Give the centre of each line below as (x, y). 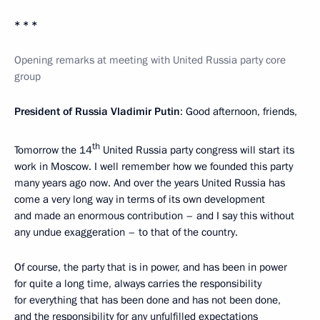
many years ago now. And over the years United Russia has (150, 183)
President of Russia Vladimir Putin (97, 112)
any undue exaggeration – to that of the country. (126, 232)
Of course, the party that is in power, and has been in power (151, 267)
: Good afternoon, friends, (239, 112)
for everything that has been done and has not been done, (147, 300)
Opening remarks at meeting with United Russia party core (150, 60)
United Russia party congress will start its (197, 150)
